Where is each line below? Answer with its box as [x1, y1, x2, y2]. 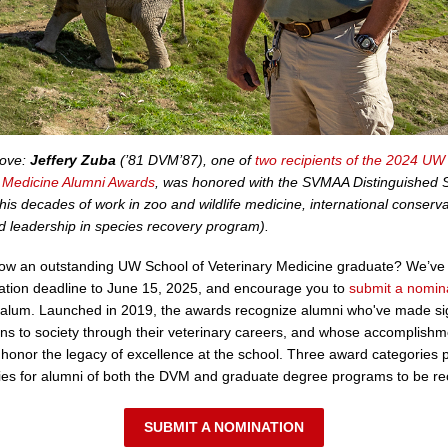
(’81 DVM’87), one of [116, 152, 255, 168]
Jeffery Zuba [30, 152, 116, 168]
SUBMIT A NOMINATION [144, 419, 304, 435]
